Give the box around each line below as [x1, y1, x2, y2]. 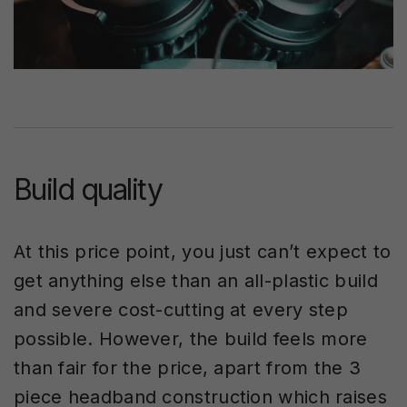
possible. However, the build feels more [14, 327, 368, 350]
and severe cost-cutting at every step [14, 298, 349, 321]
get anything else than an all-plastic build [14, 269, 378, 292]
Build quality [14, 171, 163, 207]
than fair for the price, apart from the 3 [14, 356, 362, 379]
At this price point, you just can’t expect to [14, 240, 392, 263]
